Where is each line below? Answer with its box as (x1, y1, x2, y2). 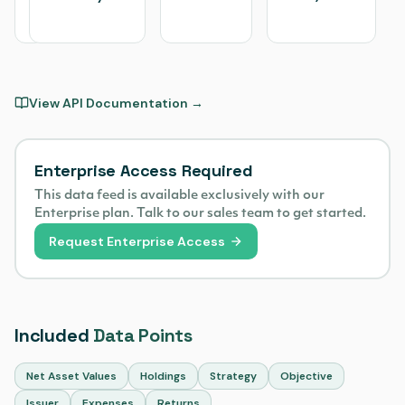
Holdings (140, 369, 186, 383)
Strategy (210, 369, 257, 383)
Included (14, 324, 94, 347)
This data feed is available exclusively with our (34, 189, 325, 202)
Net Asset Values (26, 369, 117, 383)
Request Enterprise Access (49, 233, 225, 250)
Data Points (93, 324, 193, 347)
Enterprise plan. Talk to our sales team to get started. (34, 207, 366, 221)
